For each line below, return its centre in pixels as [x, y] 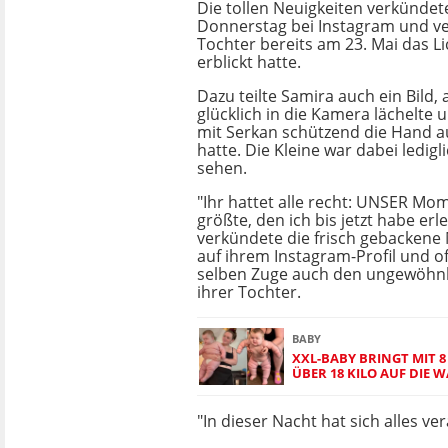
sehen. [222, 168]
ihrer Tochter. [249, 292]
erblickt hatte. [249, 62]
